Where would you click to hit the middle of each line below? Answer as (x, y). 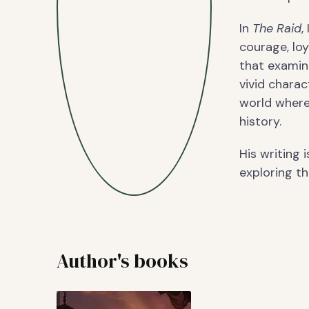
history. (260, 121)
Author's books (122, 260)
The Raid (277, 28)
